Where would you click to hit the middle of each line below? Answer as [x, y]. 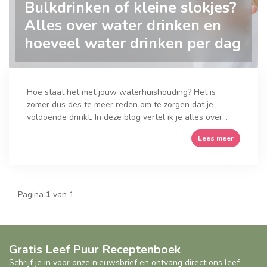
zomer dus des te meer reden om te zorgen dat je [120, 105]
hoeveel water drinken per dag [133, 44]
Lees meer [216, 139]
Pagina [32, 195]
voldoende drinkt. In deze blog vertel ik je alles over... [127, 117]
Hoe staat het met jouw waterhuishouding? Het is [121, 92]
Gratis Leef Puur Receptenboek [95, 250]
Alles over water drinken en [123, 26]
